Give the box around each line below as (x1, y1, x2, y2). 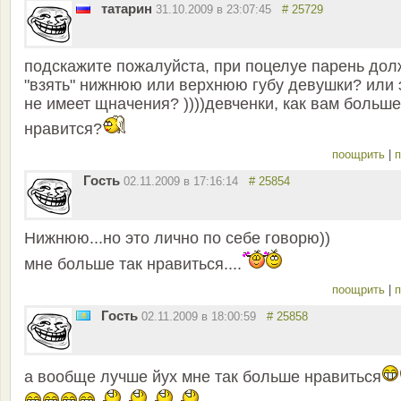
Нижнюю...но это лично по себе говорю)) (24, 229, 330, 248)
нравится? (24, 120, 102, 139)
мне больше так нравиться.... (24, 255, 242, 274)
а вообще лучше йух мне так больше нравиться (24, 368, 381, 387)
